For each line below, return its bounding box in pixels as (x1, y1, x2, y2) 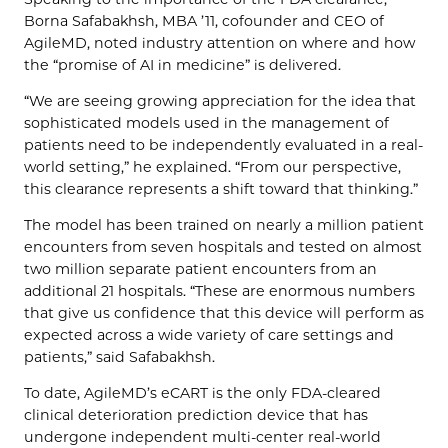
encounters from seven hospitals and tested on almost (24, 238, 422, 257)
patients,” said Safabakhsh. (24, 348, 215, 367)
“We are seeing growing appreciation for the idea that (24, 92, 416, 110)
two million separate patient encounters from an (24, 260, 377, 279)
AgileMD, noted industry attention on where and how (24, 33, 415, 52)
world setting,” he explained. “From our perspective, (24, 158, 401, 176)
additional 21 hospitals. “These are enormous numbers (24, 282, 415, 301)
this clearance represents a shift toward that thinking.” (24, 180, 418, 198)
